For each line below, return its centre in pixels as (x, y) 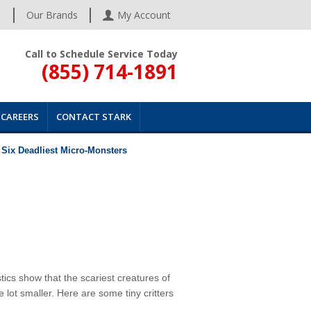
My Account (144, 15)
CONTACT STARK (94, 116)
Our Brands (52, 15)
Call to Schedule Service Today (101, 54)
